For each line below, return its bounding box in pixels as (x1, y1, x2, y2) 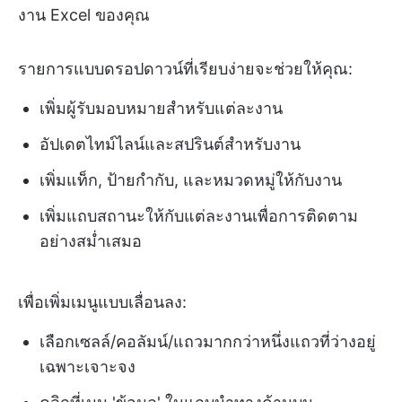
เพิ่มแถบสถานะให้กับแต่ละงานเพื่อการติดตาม (39, 205, 358, 225)
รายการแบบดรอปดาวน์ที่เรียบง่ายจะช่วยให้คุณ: (18, 58, 353, 78)
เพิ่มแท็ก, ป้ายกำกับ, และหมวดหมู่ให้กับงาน (39, 170, 342, 189)
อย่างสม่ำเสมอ (39, 231, 142, 250)
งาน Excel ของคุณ (18, 4, 150, 24)
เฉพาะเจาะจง (39, 356, 135, 376)
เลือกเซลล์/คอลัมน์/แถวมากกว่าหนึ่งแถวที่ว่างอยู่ (39, 331, 376, 351)
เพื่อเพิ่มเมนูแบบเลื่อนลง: (18, 292, 187, 311)
